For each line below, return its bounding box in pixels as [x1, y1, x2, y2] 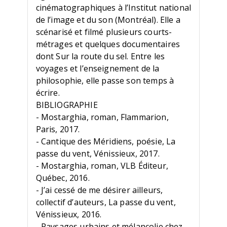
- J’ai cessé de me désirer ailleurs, [35, 184, 163, 196]
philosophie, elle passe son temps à [35, 75, 174, 87]
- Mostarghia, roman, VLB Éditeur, [35, 160, 168, 172]
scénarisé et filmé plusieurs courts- [35, 26, 172, 38]
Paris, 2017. [35, 124, 80, 135]
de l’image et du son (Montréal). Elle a [35, 14, 180, 26]
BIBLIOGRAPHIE [35, 99, 98, 111]
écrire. [35, 87, 60, 99]
